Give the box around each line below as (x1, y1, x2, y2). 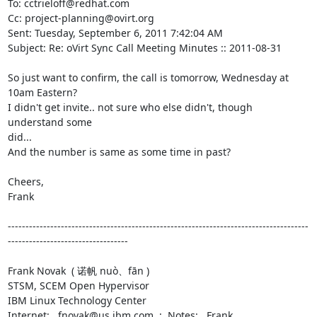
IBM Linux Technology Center (7, 293, 146, 307)
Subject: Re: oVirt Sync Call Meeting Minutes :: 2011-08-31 (7, 40, 282, 54)
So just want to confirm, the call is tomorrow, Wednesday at (7, 70, 289, 84)
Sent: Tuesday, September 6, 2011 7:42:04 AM (7, 25, 223, 40)
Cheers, (7, 174, 44, 188)
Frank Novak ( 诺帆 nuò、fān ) (7, 263, 149, 277)
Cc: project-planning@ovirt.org (7, 11, 154, 25)
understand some (7, 115, 92, 129)
